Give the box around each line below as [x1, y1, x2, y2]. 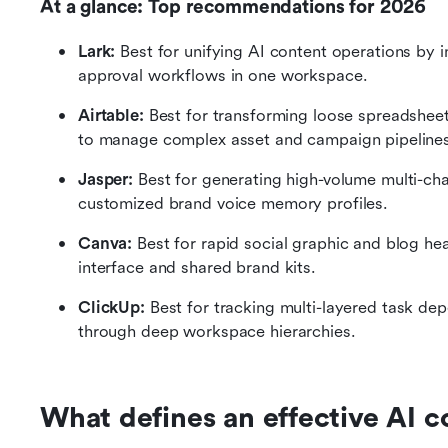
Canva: [78, 234, 133, 253]
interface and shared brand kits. [78, 258, 316, 277]
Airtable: [78, 106, 144, 125]
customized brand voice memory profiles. [78, 194, 389, 213]
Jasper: [78, 170, 134, 189]
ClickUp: [78, 298, 145, 317]
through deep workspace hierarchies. [78, 322, 356, 341]
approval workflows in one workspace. [78, 66, 368, 85]
